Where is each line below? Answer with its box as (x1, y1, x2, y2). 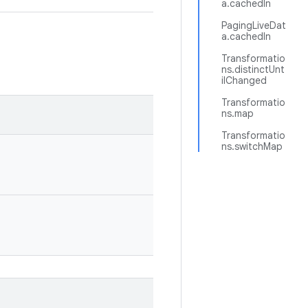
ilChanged (221, 74, 267, 87)
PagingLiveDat (221, 19, 286, 32)
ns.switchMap (221, 140, 283, 153)
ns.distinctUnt (221, 63, 285, 76)
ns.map (221, 107, 254, 120)
